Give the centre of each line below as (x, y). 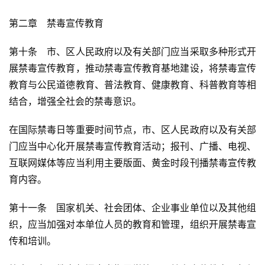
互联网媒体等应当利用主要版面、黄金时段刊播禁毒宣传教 (132, 163)
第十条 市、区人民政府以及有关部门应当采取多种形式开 (132, 52)
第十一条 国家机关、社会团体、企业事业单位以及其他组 (132, 208)
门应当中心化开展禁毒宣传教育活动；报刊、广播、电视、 (132, 146)
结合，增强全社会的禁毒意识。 (75, 101)
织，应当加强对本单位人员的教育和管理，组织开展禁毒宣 (132, 224)
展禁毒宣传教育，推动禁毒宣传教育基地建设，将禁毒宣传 (132, 68)
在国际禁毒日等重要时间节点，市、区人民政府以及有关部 (132, 130)
